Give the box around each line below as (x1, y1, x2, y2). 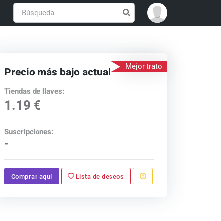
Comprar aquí (11, 172, 52, 180)
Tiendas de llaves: (4, 85, 65, 97)
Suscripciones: (4, 126, 54, 138)
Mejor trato (125, 62, 162, 71)
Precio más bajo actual (4, 64, 111, 80)
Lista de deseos (75, 172, 124, 180)
